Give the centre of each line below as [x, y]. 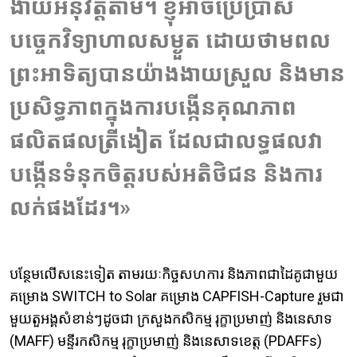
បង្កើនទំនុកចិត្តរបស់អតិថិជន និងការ [166, 175]
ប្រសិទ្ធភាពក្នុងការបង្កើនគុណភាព [153, 108]
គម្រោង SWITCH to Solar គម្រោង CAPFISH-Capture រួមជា [177, 296]
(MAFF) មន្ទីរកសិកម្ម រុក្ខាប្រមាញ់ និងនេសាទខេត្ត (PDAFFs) [166, 341]
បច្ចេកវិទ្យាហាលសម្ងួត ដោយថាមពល [170, 41]
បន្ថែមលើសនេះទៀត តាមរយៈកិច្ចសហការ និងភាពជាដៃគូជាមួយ [174, 274]
